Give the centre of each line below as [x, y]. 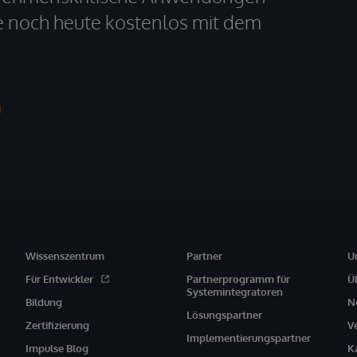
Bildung [43, 302]
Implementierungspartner [248, 338]
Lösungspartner [224, 315]
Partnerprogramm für [238, 279]
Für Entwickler [59, 279]
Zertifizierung [57, 325]
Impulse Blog [57, 348]
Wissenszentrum [65, 256]
